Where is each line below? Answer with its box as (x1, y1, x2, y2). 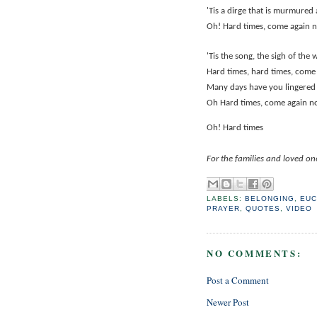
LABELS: (207, 194, 246, 202)
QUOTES (246, 204, 281, 212)
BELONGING (245, 194, 295, 202)
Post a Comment (207, 273, 269, 287)
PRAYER (207, 204, 241, 212)
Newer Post (207, 295, 249, 309)
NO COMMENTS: (207, 246, 302, 260)
